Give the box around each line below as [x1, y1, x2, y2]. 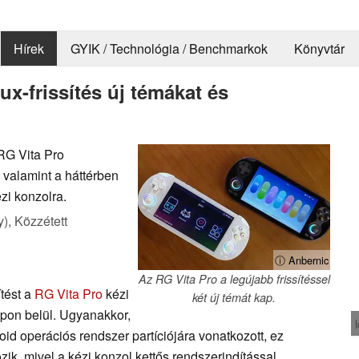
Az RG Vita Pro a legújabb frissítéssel [138, 270, 330, 287]
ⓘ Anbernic [275, 252, 329, 268]
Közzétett [14, 211, 67, 230]
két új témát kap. [192, 288, 276, 305]
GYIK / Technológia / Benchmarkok [70, 39, 268, 58]
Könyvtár [293, 39, 345, 58]
